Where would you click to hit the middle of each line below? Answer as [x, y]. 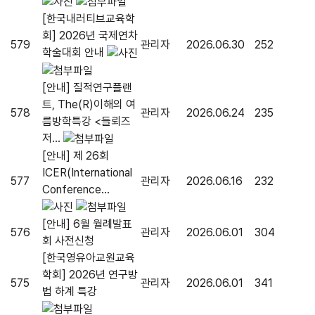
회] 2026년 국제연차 [90, 36]
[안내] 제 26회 [76, 156]
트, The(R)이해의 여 [89, 105]
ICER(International [87, 173]
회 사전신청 [68, 241]
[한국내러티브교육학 [89, 19]
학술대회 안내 [73, 53]
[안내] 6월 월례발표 [87, 224]
